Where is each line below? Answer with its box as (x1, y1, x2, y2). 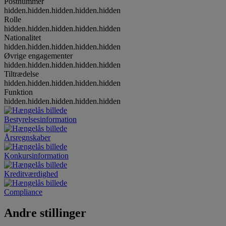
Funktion (4, 87, 33, 96)
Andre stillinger (4, 206, 86, 220)
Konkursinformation (4, 151, 69, 160)
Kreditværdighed (4, 169, 58, 178)
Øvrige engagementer (4, 51, 73, 60)
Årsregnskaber (4, 133, 50, 142)
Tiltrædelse (4, 69, 39, 78)
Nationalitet (4, 33, 41, 42)
